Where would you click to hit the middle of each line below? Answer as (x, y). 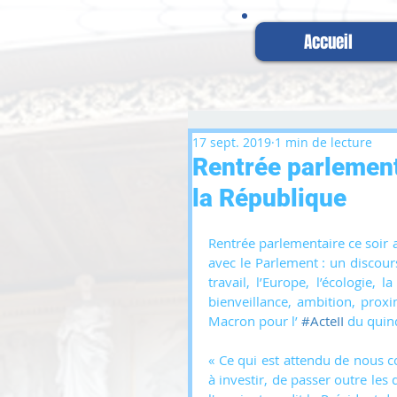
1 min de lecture (323, 142)
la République (269, 198)
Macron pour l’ (255, 321)
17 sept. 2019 (232, 142)
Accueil (328, 42)
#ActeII (323, 321)
